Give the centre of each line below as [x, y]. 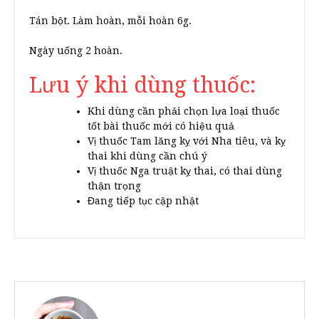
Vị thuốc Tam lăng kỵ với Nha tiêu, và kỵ [187, 141]
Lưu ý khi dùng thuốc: [142, 85]
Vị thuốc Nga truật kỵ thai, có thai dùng [185, 171]
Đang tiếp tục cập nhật [143, 201]
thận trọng [114, 186]
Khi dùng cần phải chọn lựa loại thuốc [184, 111]
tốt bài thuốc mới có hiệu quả [161, 126]
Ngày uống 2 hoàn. [76, 51]
